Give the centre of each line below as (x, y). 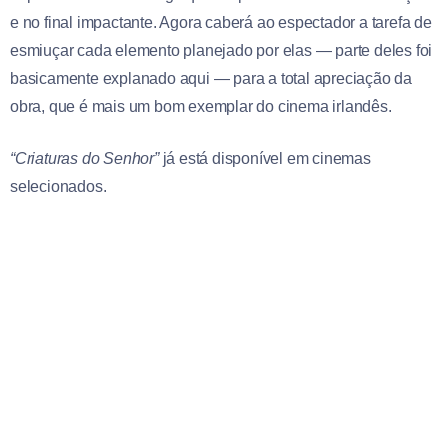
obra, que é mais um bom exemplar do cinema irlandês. (201, 106)
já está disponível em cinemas (264, 158)
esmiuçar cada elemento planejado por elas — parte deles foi (221, 50)
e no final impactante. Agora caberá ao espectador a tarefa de (221, 22)
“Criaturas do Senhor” (84, 158)
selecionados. (58, 186)
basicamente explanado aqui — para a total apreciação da (211, 78)
